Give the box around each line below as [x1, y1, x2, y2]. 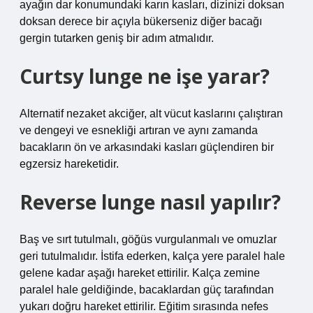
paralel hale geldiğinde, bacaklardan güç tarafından [20, 284, 274, 296]
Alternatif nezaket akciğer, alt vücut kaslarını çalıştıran [20, 108, 283, 119]
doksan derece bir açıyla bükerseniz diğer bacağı [20, 15, 262, 27]
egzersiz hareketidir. [20, 158, 119, 170]
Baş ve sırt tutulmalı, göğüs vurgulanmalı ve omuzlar [20, 233, 277, 245]
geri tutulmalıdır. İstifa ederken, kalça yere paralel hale [20, 250, 285, 262]
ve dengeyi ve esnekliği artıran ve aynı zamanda [20, 124, 258, 136]
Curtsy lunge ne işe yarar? [20, 63, 270, 89]
